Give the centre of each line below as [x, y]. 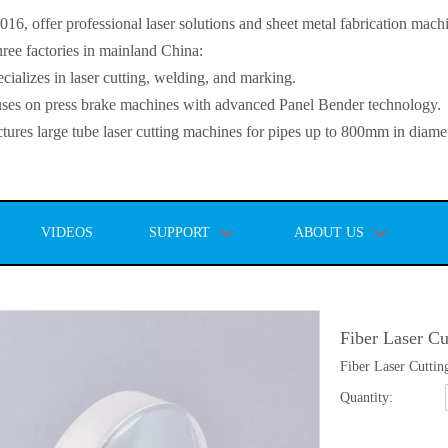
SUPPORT [179, 232]
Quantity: [366, 397]
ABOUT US [329, 232]
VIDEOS [67, 232]
